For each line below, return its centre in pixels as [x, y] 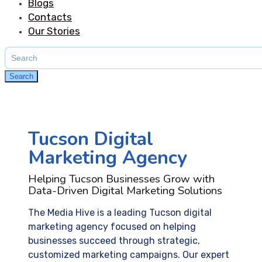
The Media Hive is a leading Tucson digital [120, 213]
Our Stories [54, 31]
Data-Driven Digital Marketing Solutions [125, 191]
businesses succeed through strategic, [114, 241]
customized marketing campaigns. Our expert [129, 255]
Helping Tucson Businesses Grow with [121, 179]
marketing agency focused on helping [112, 227]
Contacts [50, 17]
